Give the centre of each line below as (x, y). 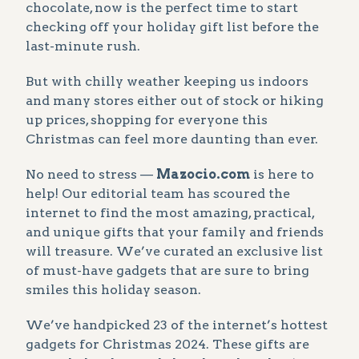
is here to (282, 175)
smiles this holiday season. (113, 290)
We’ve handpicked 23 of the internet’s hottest (177, 325)
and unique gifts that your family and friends (175, 232)
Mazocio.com (203, 175)
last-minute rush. (83, 46)
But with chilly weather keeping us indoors (167, 82)
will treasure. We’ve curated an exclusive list (174, 252)
